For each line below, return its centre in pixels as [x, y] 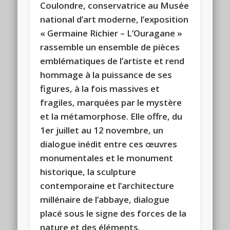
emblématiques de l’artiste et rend [112, 61]
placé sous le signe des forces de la [113, 213]
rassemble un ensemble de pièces [110, 47]
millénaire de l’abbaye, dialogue [105, 199]
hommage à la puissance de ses [106, 74]
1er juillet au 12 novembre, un [102, 130]
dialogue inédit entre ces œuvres [109, 144]
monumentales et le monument [107, 158]
